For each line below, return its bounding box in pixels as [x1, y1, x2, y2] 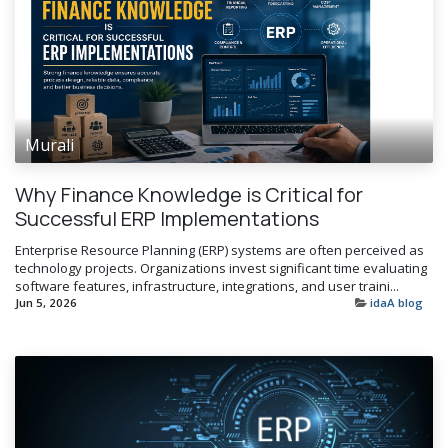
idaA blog [370, 294, 423, 310]
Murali [25, 133, 74, 156]
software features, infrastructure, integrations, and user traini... [15, 276, 399, 295]
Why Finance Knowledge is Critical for [15, 180, 363, 208]
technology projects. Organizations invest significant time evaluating [15, 258, 427, 277]
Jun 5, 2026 [15, 294, 77, 310]
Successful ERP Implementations [15, 204, 319, 232]
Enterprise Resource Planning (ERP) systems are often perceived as [15, 240, 424, 259]
